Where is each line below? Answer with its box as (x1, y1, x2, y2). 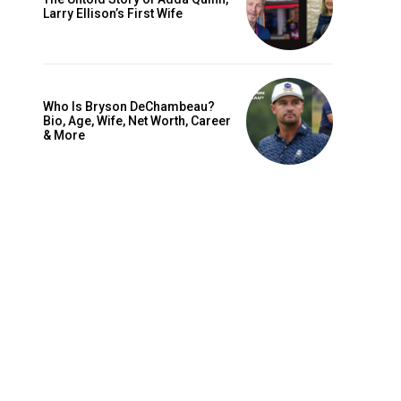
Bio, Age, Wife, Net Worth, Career (43, 114, 231, 129)
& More (43, 128, 85, 143)
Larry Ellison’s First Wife (43, 6, 183, 21)
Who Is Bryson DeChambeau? (43, 99, 215, 115)
